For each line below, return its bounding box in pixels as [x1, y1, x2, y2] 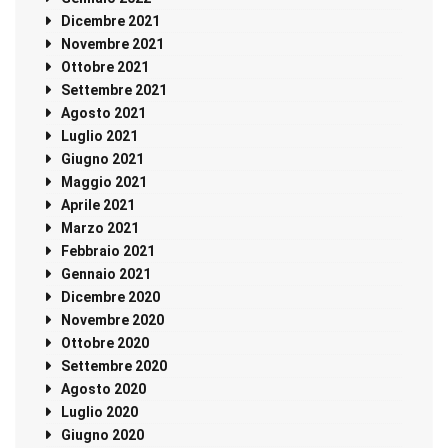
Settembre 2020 [61, 358, 167, 375]
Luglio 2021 [61, 128, 138, 145]
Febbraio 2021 [61, 243, 155, 260]
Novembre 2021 [61, 36, 164, 53]
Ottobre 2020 [61, 335, 149, 352]
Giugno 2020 [61, 427, 144, 444]
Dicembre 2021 [61, 13, 160, 30]
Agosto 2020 [61, 381, 146, 398]
